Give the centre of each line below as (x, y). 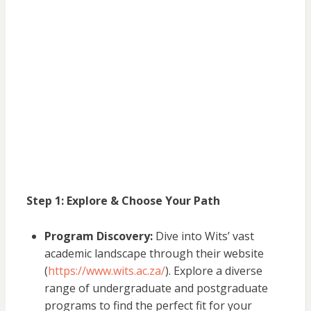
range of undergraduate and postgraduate (156, 288)
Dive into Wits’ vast (203, 236)
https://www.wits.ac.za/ (106, 271)
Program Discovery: (98, 236)
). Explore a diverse (213, 271)
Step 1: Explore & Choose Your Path (123, 201)
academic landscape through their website (154, 254)
